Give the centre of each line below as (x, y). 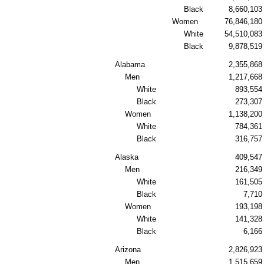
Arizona (128, 250)
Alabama (130, 65)
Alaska (127, 157)
